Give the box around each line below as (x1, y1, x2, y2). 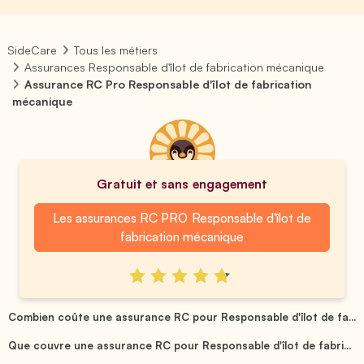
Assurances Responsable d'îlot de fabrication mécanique (24, 60, 325, 74)
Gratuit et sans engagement (97, 175, 267, 192)
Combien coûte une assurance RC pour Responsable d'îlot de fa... (7, 310, 357, 323)
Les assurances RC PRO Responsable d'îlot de (53, 210, 311, 226)
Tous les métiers (74, 43, 158, 57)
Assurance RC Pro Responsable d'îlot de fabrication (24, 77, 313, 91)
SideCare (7, 43, 57, 57)
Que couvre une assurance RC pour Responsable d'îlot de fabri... (7, 338, 352, 352)
